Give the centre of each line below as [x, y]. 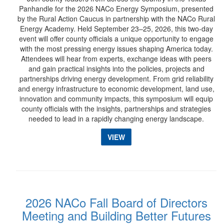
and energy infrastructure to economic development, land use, [116, 88]
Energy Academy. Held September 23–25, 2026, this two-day [116, 28]
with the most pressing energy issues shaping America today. [116, 48]
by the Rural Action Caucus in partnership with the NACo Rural [116, 18]
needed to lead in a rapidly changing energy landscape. [116, 118]
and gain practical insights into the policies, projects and [116, 68]
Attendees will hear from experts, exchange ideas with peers [116, 58]
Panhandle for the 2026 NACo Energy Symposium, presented [116, 8]
